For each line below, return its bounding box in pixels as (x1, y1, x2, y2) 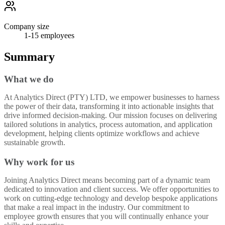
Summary (4, 50, 55, 64)
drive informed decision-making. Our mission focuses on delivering (4, 111, 217, 120)
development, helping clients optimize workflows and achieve (4, 129, 199, 138)
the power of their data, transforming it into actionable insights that (4, 102, 213, 111)
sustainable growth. (4, 138, 65, 147)
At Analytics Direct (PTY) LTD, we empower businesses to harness (4, 93, 219, 102)
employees (39, 31, 74, 40)
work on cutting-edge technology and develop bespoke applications (4, 193, 217, 202)
